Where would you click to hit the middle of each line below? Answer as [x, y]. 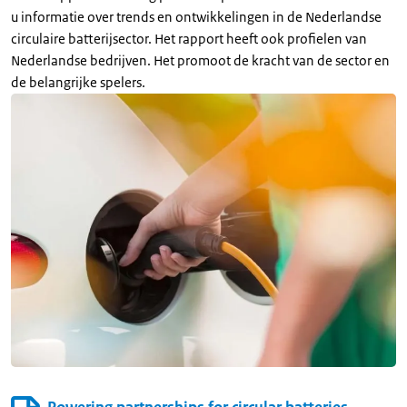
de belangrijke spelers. [78, 83]
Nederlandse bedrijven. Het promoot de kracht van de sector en [200, 61]
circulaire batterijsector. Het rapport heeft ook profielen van [189, 39]
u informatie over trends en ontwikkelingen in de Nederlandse [196, 17]
